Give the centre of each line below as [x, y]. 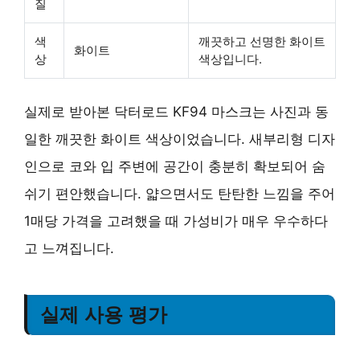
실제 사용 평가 [104, 314]
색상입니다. [230, 59]
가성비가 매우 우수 [242, 221]
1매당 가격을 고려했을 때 [104, 221]
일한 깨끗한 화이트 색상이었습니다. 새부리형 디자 [180, 139]
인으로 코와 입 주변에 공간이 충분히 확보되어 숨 [175, 166]
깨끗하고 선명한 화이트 [262, 41]
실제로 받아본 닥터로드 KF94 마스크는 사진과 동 [176, 111]
